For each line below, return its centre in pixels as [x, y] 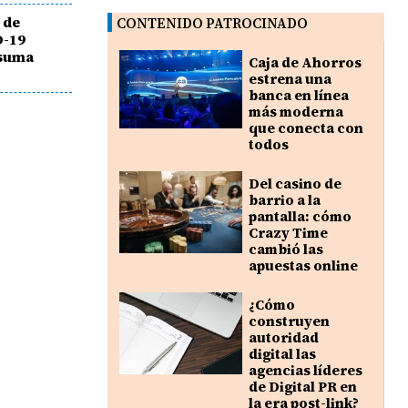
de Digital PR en [302, 387]
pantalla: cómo [300, 217]
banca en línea [298, 96]
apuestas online [303, 266]
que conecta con [306, 128]
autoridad [283, 338]
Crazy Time [288, 233]
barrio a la [284, 200]
